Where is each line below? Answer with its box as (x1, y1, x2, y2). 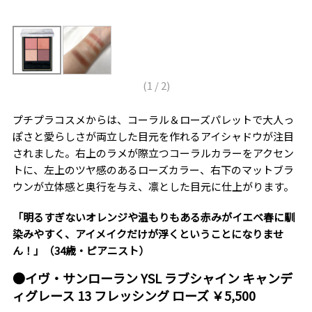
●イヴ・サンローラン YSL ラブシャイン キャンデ (12, 269, 292, 288)
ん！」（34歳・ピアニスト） (12, 243, 149, 258)
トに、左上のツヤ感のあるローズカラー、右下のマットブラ (12, 162, 294, 178)
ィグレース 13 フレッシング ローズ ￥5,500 (12, 286, 256, 305)
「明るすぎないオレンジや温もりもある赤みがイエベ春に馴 (12, 210, 295, 225)
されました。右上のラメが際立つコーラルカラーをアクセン (12, 146, 294, 161)
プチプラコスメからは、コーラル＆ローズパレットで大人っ (12, 112, 294, 127)
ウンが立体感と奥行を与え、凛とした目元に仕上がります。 (12, 179, 294, 194)
